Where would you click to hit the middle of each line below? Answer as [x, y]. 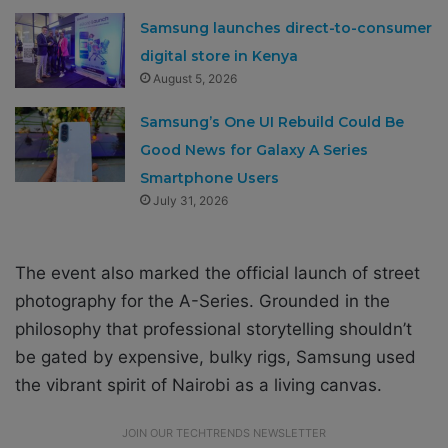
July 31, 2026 [191, 200]
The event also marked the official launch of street [217, 272]
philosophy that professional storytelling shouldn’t [213, 328]
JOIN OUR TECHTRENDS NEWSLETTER [224, 432]
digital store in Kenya [219, 55]
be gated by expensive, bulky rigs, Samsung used [215, 356]
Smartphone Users [210, 177]
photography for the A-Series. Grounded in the [202, 300]
